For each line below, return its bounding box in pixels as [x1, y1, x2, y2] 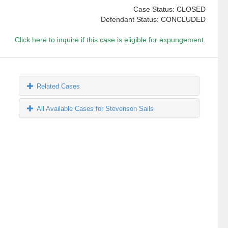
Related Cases [37, 82, 80, 91]
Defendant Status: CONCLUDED [100, 15, 206, 24]
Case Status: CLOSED [133, 5, 206, 14]
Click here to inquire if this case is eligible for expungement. [14, 36, 206, 44]
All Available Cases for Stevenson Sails [37, 105, 154, 113]
